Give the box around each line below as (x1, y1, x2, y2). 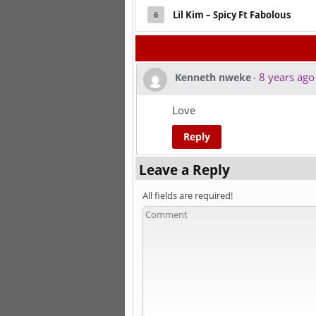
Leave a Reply (139, 160, 230, 178)
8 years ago (256, 69, 315, 84)
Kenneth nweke (175, 70, 251, 84)
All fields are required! (142, 188, 233, 202)
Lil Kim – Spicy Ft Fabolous (173, 8, 291, 21)
